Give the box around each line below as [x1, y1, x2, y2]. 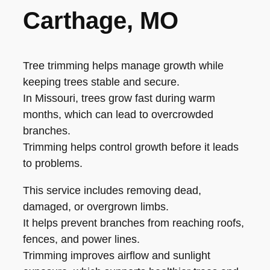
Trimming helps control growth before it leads [23, 140, 239, 153]
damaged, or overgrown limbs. [23, 200, 169, 213]
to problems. [23, 157, 83, 169]
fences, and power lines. [23, 233, 140, 245]
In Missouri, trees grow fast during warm [23, 92, 215, 104]
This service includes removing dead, [23, 184, 201, 196]
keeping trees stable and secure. [23, 75, 180, 88]
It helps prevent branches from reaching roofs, [23, 216, 244, 229]
